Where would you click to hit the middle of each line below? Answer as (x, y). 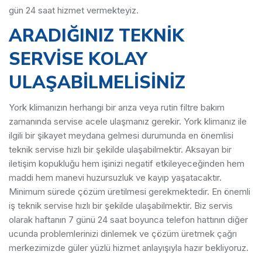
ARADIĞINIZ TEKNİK (96, 35)
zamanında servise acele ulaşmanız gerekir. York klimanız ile (128, 121)
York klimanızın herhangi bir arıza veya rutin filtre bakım (117, 107)
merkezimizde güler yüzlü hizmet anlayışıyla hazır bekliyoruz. (129, 248)
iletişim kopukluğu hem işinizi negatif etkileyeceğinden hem (127, 163)
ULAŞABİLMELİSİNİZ (97, 82)
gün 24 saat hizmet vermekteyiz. (74, 10)
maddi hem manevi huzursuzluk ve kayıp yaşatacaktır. (115, 177)
